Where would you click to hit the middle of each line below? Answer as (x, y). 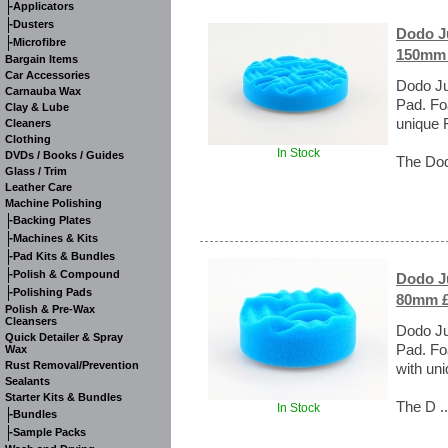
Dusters (33, 24)
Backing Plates (52, 220)
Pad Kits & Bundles (64, 256)
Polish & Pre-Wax (50, 309)
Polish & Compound (66, 274)
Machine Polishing (53, 203)
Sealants (27, 381)
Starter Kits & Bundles (63, 397)
